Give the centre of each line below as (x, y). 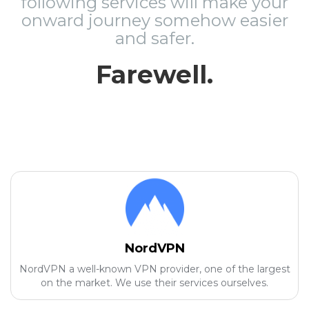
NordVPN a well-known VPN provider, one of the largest (154, 269)
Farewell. (154, 74)
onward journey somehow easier (154, 20)
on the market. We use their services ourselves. (154, 283)
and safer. (154, 38)
